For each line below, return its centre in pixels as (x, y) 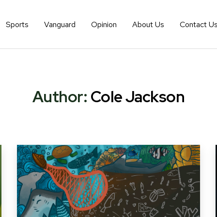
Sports (17, 24)
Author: (60, 97)
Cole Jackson (138, 97)
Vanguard (60, 24)
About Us (148, 24)
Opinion (104, 24)
